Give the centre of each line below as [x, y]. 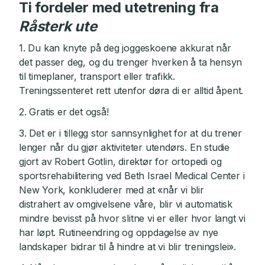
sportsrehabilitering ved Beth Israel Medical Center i [132, 176]
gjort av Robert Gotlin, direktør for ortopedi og [120, 162]
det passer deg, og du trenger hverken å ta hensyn [131, 62]
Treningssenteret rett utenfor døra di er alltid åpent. [131, 91]
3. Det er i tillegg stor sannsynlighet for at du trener [130, 133]
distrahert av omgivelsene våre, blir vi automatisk [126, 204]
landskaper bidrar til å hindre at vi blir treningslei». [127, 247]
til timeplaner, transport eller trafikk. [97, 77]
